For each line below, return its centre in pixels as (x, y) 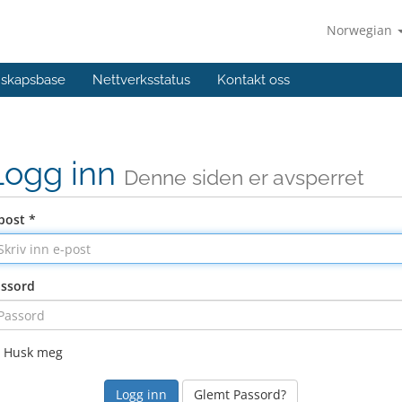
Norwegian (361, 30)
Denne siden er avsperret (244, 177)
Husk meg (33, 352)
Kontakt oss (253, 80)
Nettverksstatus (141, 80)
